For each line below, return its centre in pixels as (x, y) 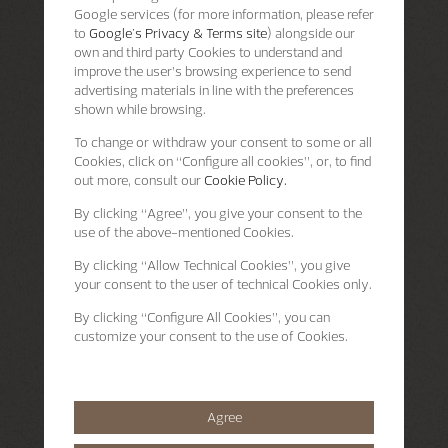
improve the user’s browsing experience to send (212, 70)
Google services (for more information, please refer (224, 13)
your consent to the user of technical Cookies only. (223, 283)
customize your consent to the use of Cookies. (211, 335)
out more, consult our (139, 179)
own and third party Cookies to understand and (208, 51)
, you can (304, 316)
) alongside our (311, 32)
